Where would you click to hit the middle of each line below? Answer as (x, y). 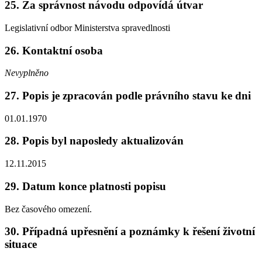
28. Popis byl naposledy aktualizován (94, 141)
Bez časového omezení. (48, 209)
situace (21, 244)
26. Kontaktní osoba (54, 50)
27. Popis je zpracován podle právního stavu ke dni (128, 95)
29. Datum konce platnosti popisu (85, 186)
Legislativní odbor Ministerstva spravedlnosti (87, 27)
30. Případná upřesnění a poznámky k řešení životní (130, 232)
